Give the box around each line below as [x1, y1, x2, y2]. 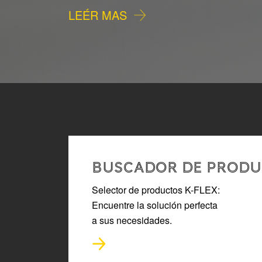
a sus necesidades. [92, 213, 172, 227]
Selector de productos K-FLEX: [92, 182, 220, 196]
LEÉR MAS [68, 6, 127, 23]
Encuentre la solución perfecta [92, 198, 218, 212]
